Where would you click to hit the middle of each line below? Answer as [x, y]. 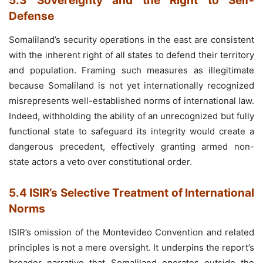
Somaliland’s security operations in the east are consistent [131, 39]
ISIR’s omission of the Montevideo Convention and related [131, 232]
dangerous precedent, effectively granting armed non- [131, 146]
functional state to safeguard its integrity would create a [131, 131]
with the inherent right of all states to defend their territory [131, 55]
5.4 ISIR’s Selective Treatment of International [131, 193]
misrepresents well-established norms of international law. [131, 100]
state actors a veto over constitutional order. [100, 161]
